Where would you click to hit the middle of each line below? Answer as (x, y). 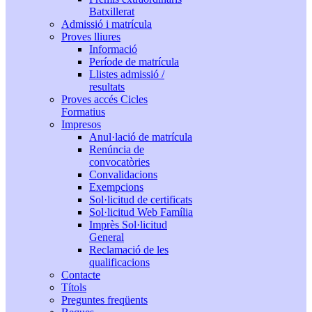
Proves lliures (91, 37)
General (107, 237)
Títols (74, 287)
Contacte (81, 275)
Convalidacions (123, 174)
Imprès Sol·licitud (128, 225)
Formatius (83, 112)
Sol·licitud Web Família (141, 212)
